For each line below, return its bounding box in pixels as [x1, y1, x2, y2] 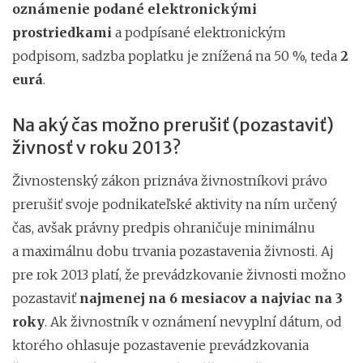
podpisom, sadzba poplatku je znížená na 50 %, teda [12, 47, 340, 64]
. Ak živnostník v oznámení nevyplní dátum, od [45, 313, 342, 330]
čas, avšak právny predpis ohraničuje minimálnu [12, 219, 315, 236]
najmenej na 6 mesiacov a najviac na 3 [79, 289, 343, 306]
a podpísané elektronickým [112, 23, 286, 41]
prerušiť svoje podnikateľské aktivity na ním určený [12, 195, 337, 212]
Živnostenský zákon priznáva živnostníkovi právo [12, 172, 327, 189]
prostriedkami [12, 23, 112, 41]
